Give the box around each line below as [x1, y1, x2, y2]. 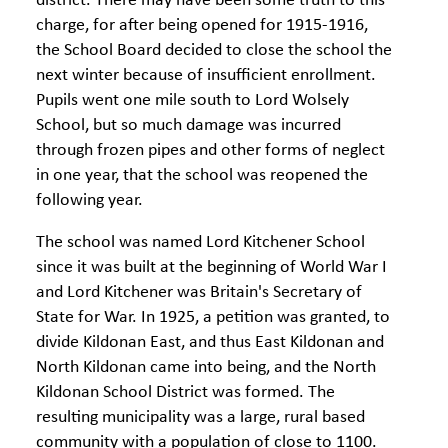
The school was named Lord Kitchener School [36, 233, 365, 252]
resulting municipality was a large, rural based [36, 408, 365, 427]
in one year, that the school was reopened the [36, 166, 368, 185]
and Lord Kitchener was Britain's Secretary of [36, 283, 362, 302]
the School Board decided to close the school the [36, 41, 392, 60]
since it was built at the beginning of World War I [36, 258, 387, 277]
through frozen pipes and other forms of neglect [36, 141, 385, 160]
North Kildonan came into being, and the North [36, 358, 376, 377]
